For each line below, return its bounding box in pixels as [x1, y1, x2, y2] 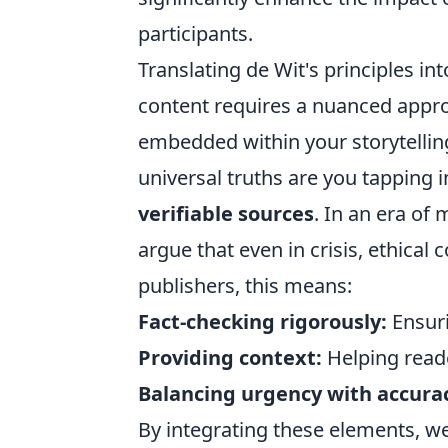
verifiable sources [138, 200, 314, 227]
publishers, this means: [138, 272, 352, 299]
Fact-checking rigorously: [138, 308, 387, 335]
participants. [138, 20, 253, 47]
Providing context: [138, 344, 322, 371]
